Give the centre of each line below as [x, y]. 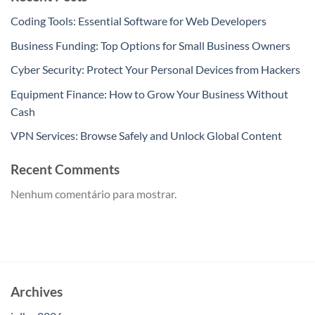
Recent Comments [65, 169]
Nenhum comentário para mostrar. [94, 193]
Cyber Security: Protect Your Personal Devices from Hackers [155, 70]
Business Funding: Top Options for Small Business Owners [150, 45]
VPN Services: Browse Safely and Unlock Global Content [146, 136]
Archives [37, 291]
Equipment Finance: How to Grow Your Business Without [149, 94]
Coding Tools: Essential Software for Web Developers [139, 21]
